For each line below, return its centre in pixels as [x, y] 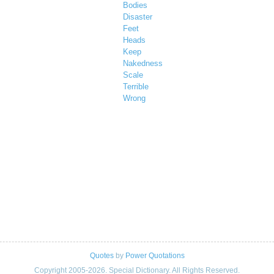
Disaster [138, 17]
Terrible [136, 87]
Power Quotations [155, 256]
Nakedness [143, 64]
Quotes [102, 256]
